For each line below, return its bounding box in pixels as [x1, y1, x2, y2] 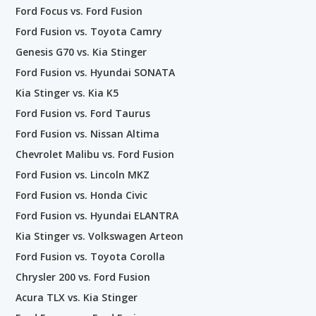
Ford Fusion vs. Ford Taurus [16, 106, 150, 120]
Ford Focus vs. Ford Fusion [16, 4, 142, 18]
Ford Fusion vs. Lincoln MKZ [16, 167, 150, 181]
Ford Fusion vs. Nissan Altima [16, 126, 159, 140]
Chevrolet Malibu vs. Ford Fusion [16, 147, 174, 161]
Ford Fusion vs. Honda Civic [16, 188, 147, 202]
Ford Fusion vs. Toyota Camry [16, 24, 162, 38]
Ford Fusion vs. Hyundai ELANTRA [16, 208, 178, 222]
